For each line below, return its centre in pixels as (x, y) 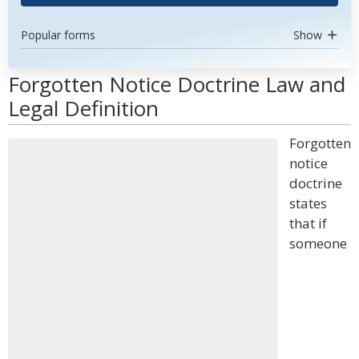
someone (318, 243)
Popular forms (58, 35)
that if (308, 223)
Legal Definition (83, 108)
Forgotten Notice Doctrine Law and (177, 84)
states (308, 203)
